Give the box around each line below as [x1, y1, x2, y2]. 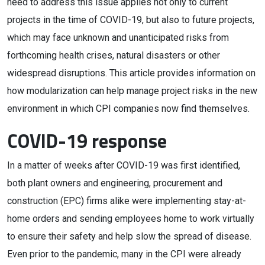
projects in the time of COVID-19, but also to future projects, [7, 14, 254, 25]
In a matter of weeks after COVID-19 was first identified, [7, 160, 240, 171]
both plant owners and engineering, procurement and [7, 177, 222, 189]
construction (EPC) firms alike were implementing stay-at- [7, 195, 246, 206]
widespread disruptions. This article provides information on [7, 67, 256, 79]
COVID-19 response [7, 127, 167, 155]
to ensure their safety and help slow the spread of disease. [7, 231, 251, 242]
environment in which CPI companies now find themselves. [7, 103, 250, 114]
